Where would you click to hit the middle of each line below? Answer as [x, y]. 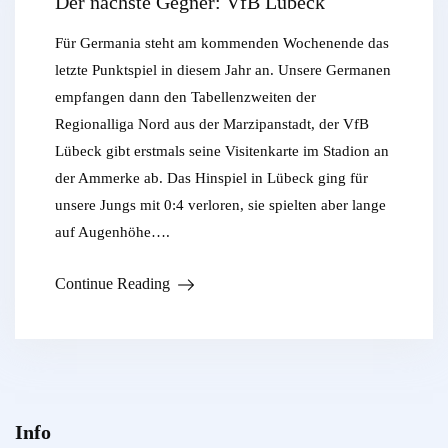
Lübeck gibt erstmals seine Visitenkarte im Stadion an [222, 151]
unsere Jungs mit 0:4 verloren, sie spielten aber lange [220, 205]
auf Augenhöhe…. [112, 232]
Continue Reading [112, 284]
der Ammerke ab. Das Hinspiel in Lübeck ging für [211, 178]
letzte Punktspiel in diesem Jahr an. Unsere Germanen [223, 70]
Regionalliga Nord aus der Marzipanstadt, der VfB [212, 124]
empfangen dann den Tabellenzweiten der [185, 97]
